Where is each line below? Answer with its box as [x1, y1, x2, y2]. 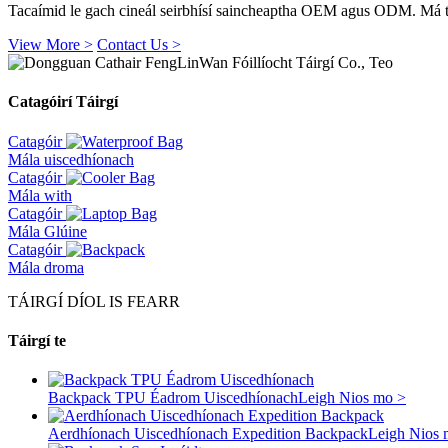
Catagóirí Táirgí [8, 93, 118, 111]
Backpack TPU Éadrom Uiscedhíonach [48, 389, 298, 407]
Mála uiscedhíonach [8, 150, 134, 168]
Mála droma [8, 258, 84, 276]
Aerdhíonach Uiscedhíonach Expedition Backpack [48, 425, 368, 443]
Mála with [8, 186, 72, 204]
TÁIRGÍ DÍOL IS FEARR [8, 292, 180, 310]
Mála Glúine [8, 222, 87, 240]
